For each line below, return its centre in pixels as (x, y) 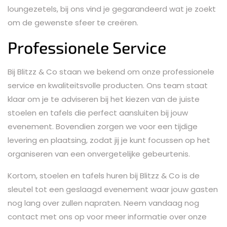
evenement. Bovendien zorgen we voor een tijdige (103, 126)
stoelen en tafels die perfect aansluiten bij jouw (98, 112)
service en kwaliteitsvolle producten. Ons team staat (108, 85)
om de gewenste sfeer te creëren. (73, 22)
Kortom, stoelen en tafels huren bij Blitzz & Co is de (104, 175)
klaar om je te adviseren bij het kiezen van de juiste (104, 99)
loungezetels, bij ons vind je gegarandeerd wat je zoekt (112, 9)
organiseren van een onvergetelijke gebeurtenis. (99, 154)
